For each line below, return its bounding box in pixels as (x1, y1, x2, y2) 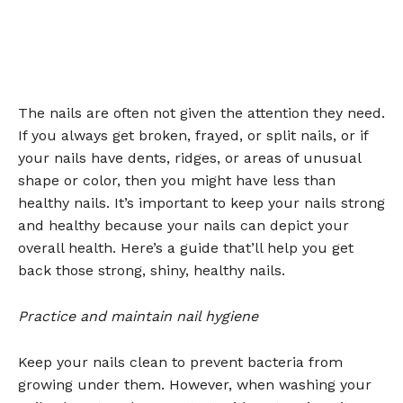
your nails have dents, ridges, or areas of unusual (18, 148, 361, 166)
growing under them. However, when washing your (18, 375, 372, 393)
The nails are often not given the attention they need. (18, 103, 385, 121)
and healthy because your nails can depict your (18, 216, 349, 234)
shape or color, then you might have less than (18, 171, 336, 189)
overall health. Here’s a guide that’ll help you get (18, 238, 354, 256)
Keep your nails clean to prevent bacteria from (18, 353, 343, 371)
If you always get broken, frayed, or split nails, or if (18, 126, 368, 144)
